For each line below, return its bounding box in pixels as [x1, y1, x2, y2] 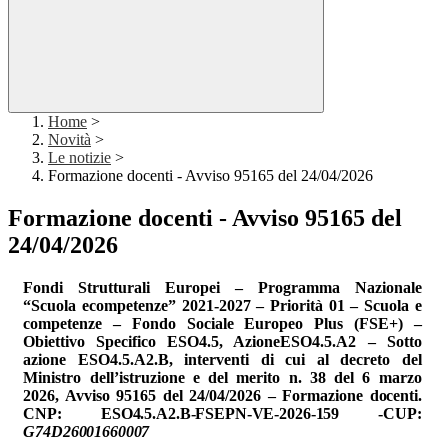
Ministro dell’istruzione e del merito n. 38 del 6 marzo [23, 369, 422, 387]
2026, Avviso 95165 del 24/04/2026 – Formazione [23, 387, 370, 405]
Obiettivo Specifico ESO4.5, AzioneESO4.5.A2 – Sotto [23, 333, 422, 351]
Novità [48, 131, 91, 149]
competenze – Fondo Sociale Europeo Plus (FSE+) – [23, 315, 422, 333]
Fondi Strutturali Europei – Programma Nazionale [23, 279, 422, 297]
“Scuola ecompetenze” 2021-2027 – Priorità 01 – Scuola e [23, 297, 422, 315]
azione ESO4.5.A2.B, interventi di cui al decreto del [23, 351, 422, 369]
